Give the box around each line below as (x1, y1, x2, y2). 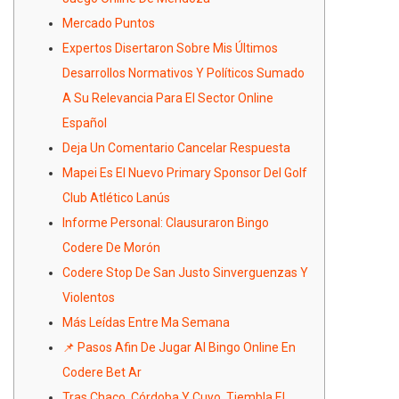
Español (62, 115, 107, 130)
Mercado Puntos (62, 15, 155, 30)
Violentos (62, 289, 115, 305)
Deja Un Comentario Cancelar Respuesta (62, 140, 290, 155)
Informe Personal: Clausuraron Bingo (62, 215, 269, 230)
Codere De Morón (62, 240, 160, 255)
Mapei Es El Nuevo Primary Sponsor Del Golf (62, 165, 307, 180)
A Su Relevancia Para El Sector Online (62, 90, 273, 105)
